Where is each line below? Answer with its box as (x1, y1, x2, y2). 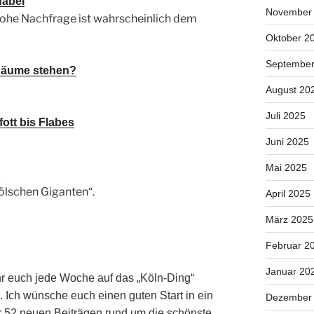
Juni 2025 (265, 136, 309, 148)
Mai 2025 (265, 162, 307, 174)
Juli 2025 (265, 110, 306, 122)
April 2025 (265, 188, 310, 200)
